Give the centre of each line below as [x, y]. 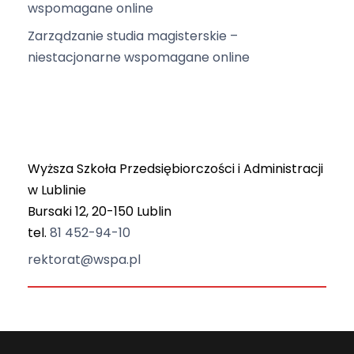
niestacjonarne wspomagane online [139, 58]
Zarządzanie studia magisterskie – [133, 36]
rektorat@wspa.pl [84, 260]
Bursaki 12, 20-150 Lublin [100, 212]
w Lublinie [57, 190]
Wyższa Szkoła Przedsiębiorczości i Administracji [175, 169]
